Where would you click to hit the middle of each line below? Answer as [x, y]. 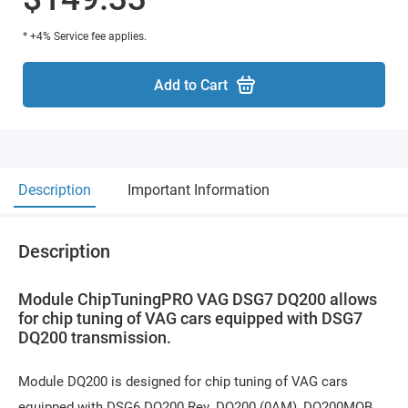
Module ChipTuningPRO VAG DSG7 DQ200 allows [198, 299]
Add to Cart [190, 85]
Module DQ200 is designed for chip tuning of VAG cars [183, 382]
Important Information [199, 190]
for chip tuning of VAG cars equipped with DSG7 [190, 318]
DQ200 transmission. [95, 337]
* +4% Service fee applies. [85, 36]
